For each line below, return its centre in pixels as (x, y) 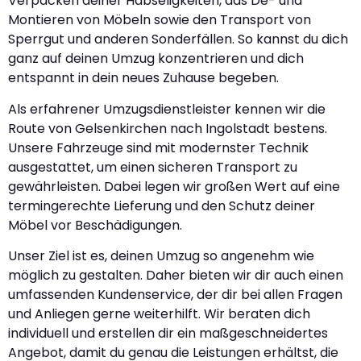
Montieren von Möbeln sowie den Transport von (160, 20)
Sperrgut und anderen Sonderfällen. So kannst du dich (178, 39)
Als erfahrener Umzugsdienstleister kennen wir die (167, 109)
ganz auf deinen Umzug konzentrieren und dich (156, 59)
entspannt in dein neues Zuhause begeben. (143, 78)
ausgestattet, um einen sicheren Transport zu (153, 167)
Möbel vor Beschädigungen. (95, 225)
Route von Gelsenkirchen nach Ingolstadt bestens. (168, 128)
